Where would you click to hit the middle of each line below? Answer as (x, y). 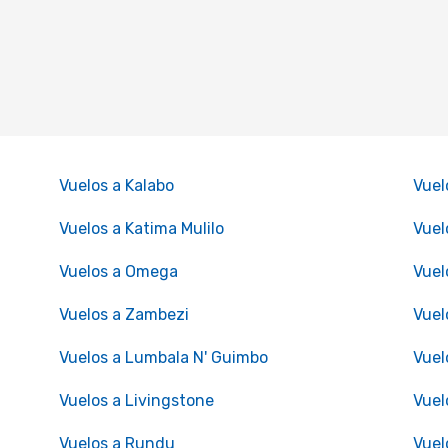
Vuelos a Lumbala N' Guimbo (163, 357)
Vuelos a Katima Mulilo (141, 228)
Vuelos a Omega (118, 271)
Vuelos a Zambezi (123, 314)
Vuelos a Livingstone (136, 400)
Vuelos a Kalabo (116, 185)
